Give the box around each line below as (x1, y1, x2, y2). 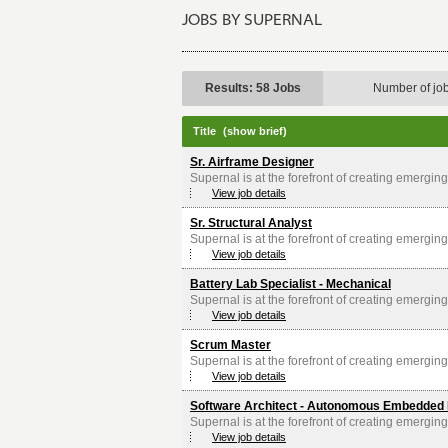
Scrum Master (190, 338, 271, 353)
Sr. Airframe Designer (190, 155, 314, 170)
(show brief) (223, 125, 287, 138)
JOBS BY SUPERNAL (182, 13, 322, 30)
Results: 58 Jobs (205, 81, 301, 96)
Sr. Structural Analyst (190, 216, 312, 231)
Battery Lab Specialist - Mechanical (190, 277, 391, 292)
